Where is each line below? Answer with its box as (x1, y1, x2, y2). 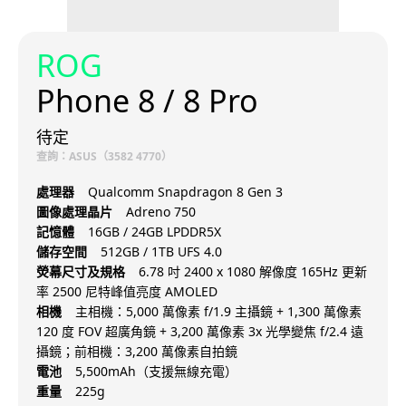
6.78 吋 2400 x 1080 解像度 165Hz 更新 (139, 263, 367, 281)
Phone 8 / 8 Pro (36, 80, 258, 122)
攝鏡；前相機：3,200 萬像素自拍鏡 (36, 343, 237, 361)
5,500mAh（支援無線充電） (75, 362, 237, 381)
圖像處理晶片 (36, 203, 112, 221)
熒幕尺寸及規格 (36, 263, 125, 281)
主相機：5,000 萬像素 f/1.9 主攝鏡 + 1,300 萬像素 (75, 303, 362, 321)
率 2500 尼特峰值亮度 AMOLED (36, 283, 217, 301)
